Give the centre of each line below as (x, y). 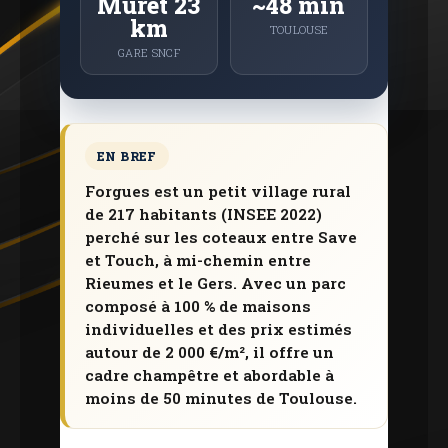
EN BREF (127, 156)
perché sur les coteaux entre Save (221, 237)
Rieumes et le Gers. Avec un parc (215, 283)
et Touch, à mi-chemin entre (198, 260)
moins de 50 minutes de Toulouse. (221, 398)
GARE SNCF (149, 52)
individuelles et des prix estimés (218, 329)
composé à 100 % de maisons (198, 306)
